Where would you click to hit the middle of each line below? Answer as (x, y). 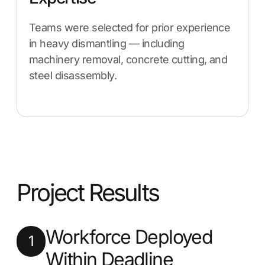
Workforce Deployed (129, 237)
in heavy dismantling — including (107, 43)
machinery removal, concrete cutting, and (128, 59)
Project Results (88, 193)
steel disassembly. (73, 75)
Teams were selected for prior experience (130, 28)
